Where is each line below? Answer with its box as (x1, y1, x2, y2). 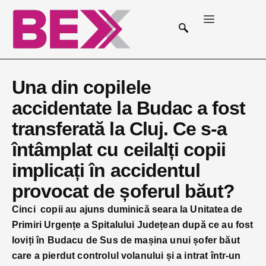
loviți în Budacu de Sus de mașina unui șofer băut (12, 235, 240, 245)
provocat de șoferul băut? (12, 180, 235, 202)
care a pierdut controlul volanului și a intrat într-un (12, 250, 241, 261)
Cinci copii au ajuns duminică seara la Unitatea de (12, 204, 243, 214)
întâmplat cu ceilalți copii (12, 138, 226, 160)
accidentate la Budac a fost (12, 97, 246, 119)
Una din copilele (12, 76, 151, 98)
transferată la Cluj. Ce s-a (12, 118, 227, 140)
